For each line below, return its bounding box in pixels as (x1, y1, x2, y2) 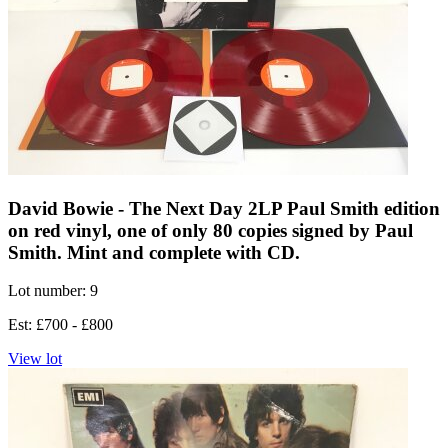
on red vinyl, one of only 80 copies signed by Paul (8, 219, 413, 241)
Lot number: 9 (8, 282, 98, 300)
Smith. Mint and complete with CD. (8, 241, 300, 263)
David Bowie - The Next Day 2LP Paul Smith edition (8, 197, 440, 219)
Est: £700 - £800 (8, 316, 113, 334)
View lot (8, 350, 62, 368)
